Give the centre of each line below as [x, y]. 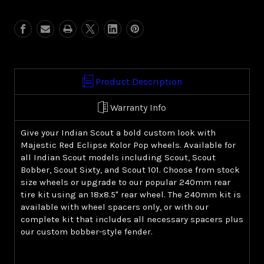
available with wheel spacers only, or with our [115, 207]
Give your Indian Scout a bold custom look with [118, 133]
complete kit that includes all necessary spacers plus [132, 220]
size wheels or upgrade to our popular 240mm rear [126, 182]
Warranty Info [138, 108]
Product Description [138, 82]
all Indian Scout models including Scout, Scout [118, 158]
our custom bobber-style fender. [87, 232]
